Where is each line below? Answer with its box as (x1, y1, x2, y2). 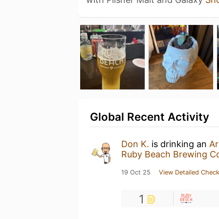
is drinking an (149, 138, 209, 149)
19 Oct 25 (121, 168, 151, 176)
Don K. (121, 138, 149, 149)
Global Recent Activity (90, 109, 209, 123)
